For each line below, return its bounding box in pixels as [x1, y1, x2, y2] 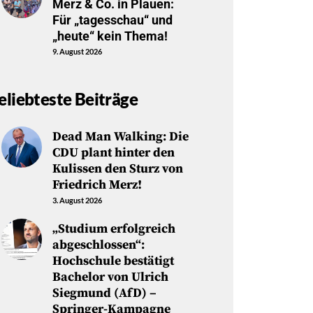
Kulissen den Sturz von [52, 161, 183, 177]
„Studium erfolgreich [52, 221, 175, 238]
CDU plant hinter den [52, 145, 175, 161]
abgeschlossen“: [52, 237, 145, 254]
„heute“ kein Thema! [52, 28, 168, 43]
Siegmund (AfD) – [52, 285, 156, 302]
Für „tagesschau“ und [52, 12, 173, 27]
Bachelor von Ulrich [52, 269, 168, 286]
